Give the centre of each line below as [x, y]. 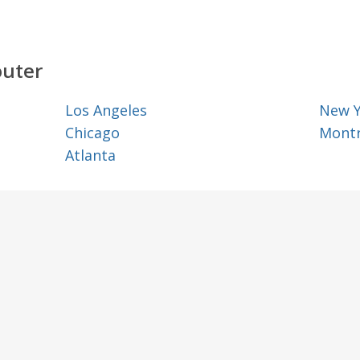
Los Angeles [106, 110]
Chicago [92, 132]
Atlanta [90, 155]
